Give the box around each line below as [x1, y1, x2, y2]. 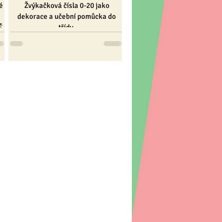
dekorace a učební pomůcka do [17, 12, 116, 21]
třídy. [58, 23, 75, 32]
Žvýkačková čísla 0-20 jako [24, 1, 110, 10]
